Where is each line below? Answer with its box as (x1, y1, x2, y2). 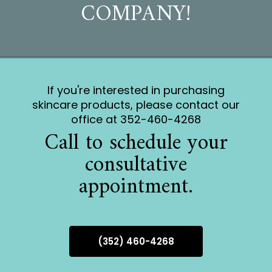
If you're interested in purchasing (47, 83, 225, 98)
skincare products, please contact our (32, 97, 240, 113)
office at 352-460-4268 (70, 112, 201, 127)
